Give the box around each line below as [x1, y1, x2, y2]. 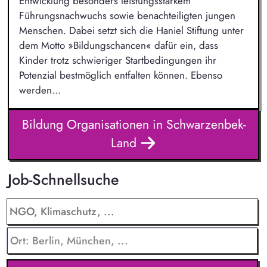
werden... [18, 82, 61, 97]
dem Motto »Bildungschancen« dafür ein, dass [18, 38, 218, 52]
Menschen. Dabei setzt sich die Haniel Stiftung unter [18, 23, 244, 38]
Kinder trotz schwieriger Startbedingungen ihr [18, 52, 216, 67]
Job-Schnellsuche [7, 168, 119, 190]
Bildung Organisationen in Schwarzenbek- [21, 115, 246, 134]
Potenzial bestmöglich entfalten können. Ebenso [18, 67, 222, 82]
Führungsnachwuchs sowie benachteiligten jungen [18, 8, 235, 23]
